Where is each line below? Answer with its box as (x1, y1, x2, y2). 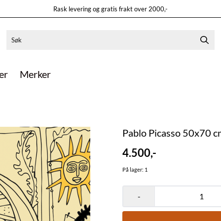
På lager (122, 166, 142, 173)
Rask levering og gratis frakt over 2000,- (53, 4, 168, 13)
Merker (20, 68, 51, 80)
